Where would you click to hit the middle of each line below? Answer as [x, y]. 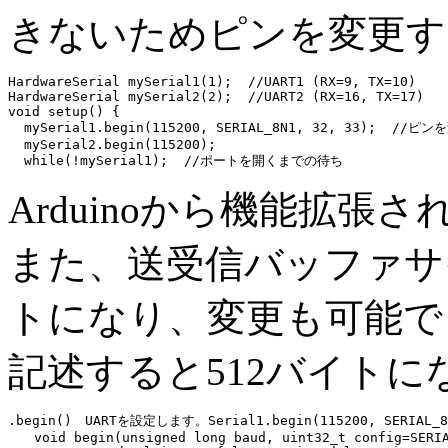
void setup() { [64, 111]
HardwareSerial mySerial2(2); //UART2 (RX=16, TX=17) [216, 96]
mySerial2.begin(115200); [112, 144]
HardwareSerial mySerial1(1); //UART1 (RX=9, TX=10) [212, 81]
